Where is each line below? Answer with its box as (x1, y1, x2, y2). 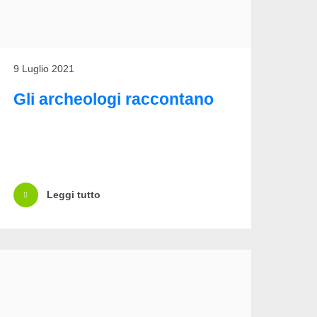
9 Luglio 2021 (13, 62, 74, 74)
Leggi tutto (46, 189, 100, 201)
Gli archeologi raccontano (13, 89, 214, 108)
